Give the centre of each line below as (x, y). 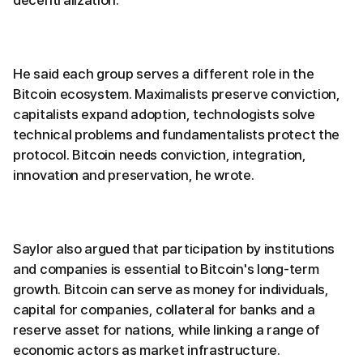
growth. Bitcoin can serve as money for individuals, (171, 289)
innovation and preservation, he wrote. (134, 175)
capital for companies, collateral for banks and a (164, 310)
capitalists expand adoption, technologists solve (164, 114)
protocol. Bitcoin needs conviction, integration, (160, 155)
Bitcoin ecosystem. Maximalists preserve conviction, (177, 94)
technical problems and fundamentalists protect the (177, 135)
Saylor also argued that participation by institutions (174, 249)
